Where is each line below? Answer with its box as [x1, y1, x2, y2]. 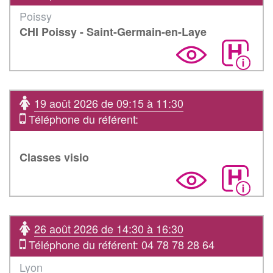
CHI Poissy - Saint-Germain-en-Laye [19, 23, 207, 40]
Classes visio [19, 149, 89, 165]
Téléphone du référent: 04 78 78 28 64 [26, 236, 214, 252]
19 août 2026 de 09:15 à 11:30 [34, 94, 183, 111]
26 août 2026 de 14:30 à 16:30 [34, 220, 183, 236]
